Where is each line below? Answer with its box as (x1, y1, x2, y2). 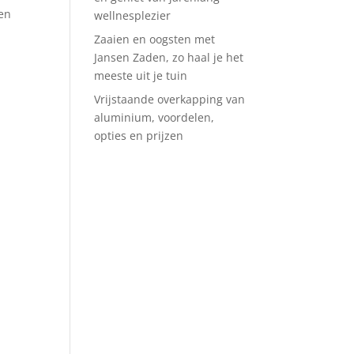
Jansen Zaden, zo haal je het (94, 50, 244, 65)
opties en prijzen (94, 128, 184, 143)
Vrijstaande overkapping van (94, 92, 246, 107)
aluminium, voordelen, (94, 110, 215, 125)
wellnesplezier (94, 8, 171, 23)
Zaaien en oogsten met (94, 32, 216, 47)
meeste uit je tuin (94, 68, 188, 83)
